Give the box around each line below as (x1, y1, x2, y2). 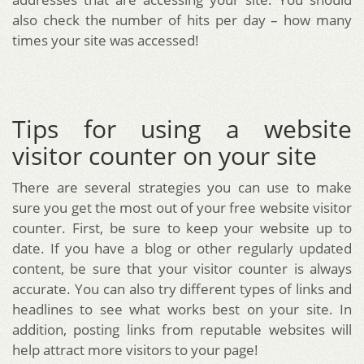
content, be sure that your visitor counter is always (12, 258, 352, 278)
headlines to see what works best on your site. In (12, 299, 352, 318)
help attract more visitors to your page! (12, 340, 258, 359)
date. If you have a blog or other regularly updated (12, 238, 352, 258)
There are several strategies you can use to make (12, 177, 352, 197)
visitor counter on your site (12, 138, 317, 172)
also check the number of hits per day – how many (12, 10, 352, 29)
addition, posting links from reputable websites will (12, 319, 352, 339)
